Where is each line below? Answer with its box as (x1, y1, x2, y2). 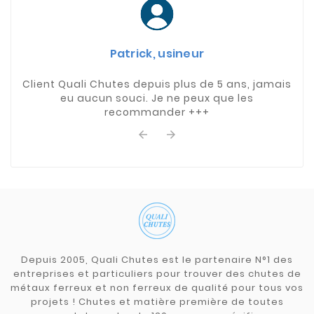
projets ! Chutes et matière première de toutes (30, 294, 284, 308)
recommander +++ (104, 104, 210, 119)
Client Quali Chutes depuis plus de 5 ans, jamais (22, 76, 292, 91)
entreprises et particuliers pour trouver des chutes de (13, 266, 301, 280)
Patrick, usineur (109, 45, 205, 62)
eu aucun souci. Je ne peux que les (60, 90, 254, 105)
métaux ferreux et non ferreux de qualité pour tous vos (11, 280, 303, 294)
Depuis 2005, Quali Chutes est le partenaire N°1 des (21, 252, 293, 266)
